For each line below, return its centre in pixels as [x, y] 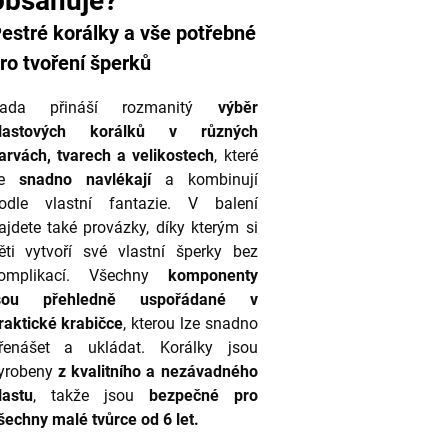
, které [236, 156]
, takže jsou [90, 396]
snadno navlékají [84, 180]
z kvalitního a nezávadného [157, 372]
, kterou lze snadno [190, 324]
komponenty [212, 276]
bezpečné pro [203, 396]
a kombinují [204, 180]
